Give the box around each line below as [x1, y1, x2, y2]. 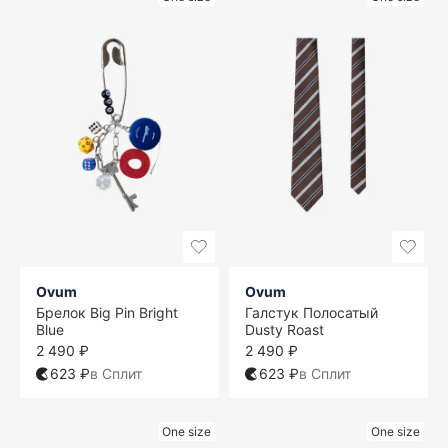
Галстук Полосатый [245, 304, 378, 322]
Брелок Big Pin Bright [36, 304, 178, 322]
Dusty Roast [245, 321, 324, 339]
